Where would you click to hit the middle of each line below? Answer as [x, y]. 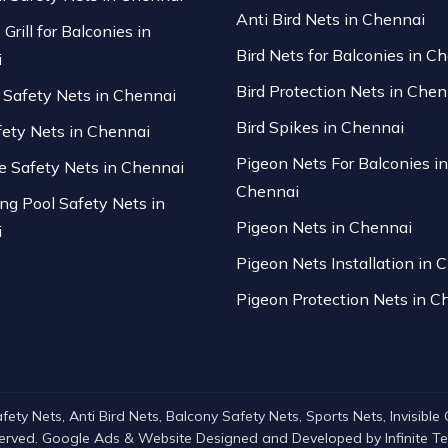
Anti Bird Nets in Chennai [330, 19]
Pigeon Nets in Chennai [323, 227]
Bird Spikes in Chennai [319, 127]
